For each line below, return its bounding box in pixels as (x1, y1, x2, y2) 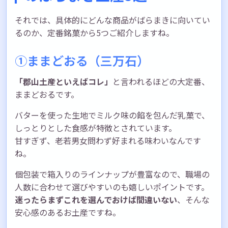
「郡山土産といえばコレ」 (15, 75, 112, 88)
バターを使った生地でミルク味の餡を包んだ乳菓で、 (15, 108, 210, 121)
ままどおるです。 (15, 88, 79, 100)
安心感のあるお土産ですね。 (15, 206, 121, 218)
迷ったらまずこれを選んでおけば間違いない (15, 193, 177, 206)
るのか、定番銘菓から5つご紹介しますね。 (15, 26, 174, 39)
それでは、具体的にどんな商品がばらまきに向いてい (15, 13, 210, 26)
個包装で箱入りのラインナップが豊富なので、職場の (15, 167, 210, 180)
